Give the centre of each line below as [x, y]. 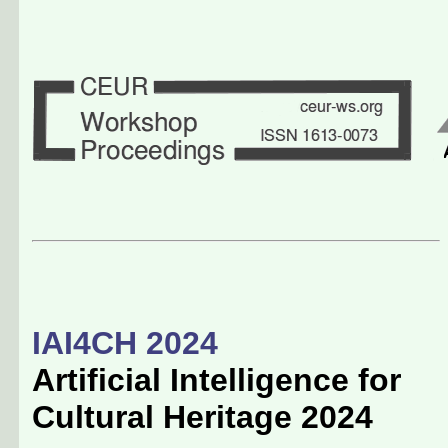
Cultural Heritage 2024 [202, 417]
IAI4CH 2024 [125, 343]
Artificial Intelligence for [216, 380]
